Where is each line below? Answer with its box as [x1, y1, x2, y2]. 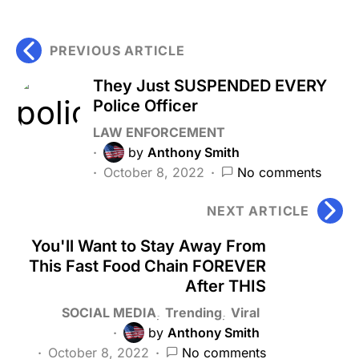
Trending [165, 304, 222, 321]
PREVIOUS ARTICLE [50, 42, 185, 58]
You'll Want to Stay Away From [31, 236, 266, 256]
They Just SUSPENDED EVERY [93, 75, 327, 95]
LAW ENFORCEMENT [93, 123, 225, 140]
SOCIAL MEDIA [62, 304, 156, 321]
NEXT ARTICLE [207, 202, 309, 219]
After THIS [185, 276, 266, 296]
